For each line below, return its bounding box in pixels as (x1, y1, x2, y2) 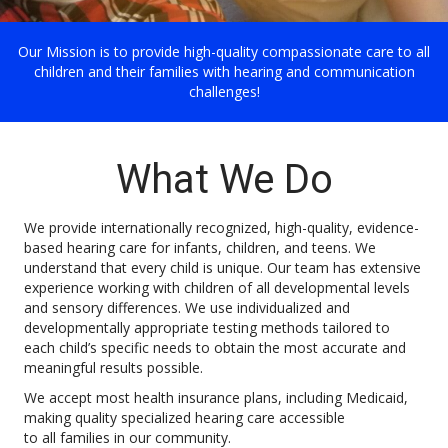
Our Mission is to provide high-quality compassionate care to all (18, 42, 430, 62)
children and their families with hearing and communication (33, 62, 415, 82)
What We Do (115, 156, 333, 204)
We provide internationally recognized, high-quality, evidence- (24, 218, 419, 238)
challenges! (188, 82, 260, 102)
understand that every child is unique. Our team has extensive (24, 258, 421, 278)
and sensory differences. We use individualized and (24, 298, 350, 318)
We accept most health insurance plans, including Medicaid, (24, 388, 408, 408)
